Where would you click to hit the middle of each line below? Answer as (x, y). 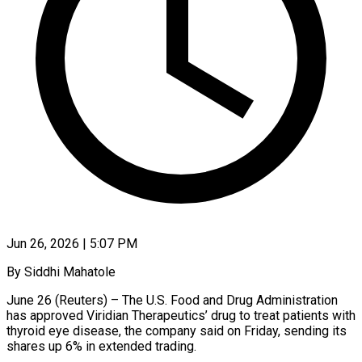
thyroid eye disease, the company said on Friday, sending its (177, 330)
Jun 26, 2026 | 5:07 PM (72, 243)
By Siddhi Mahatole (61, 271)
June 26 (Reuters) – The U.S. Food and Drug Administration (172, 300)
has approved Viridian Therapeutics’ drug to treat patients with (181, 315)
